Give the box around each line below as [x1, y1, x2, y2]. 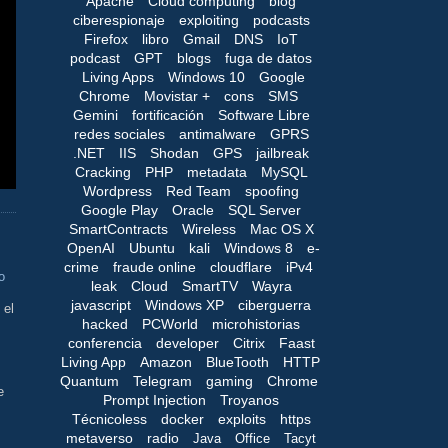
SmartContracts [68, 220, 168, 237]
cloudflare [210, 258, 272, 275]
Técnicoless [71, 410, 147, 427]
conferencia [67, 334, 142, 351]
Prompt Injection [103, 391, 206, 408]
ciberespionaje [72, 11, 165, 28]
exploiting [178, 11, 239, 28]
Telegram [132, 372, 192, 389]
